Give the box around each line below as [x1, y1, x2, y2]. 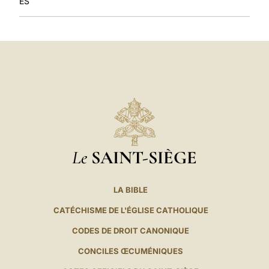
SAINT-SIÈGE [91, 147, 197, 169]
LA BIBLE [113, 185, 148, 195]
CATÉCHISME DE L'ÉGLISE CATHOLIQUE [53, 205, 208, 216]
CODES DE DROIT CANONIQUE [72, 226, 190, 236]
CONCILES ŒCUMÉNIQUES [78, 246, 184, 256]
